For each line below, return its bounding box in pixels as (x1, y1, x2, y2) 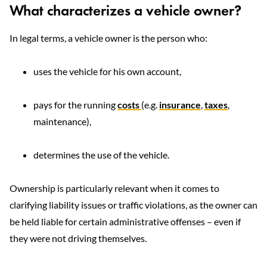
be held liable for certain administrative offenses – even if (10, 216, 241, 227)
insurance (159, 99, 201, 110)
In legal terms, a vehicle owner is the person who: (10, 32, 207, 44)
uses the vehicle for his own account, (33, 66, 181, 77)
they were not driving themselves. (10, 232, 147, 244)
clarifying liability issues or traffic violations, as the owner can (10, 199, 257, 210)
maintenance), (33, 116, 91, 127)
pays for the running (33, 99, 117, 110)
